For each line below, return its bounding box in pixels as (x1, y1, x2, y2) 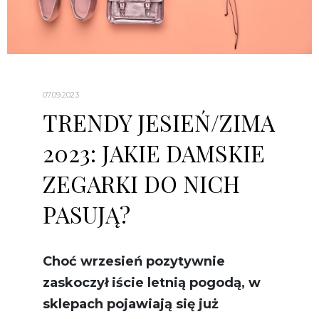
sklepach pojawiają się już (43, 296, 219, 313)
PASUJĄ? (43, 199, 130, 230)
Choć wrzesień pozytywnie (43, 253, 225, 270)
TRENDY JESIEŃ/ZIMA (43, 107, 275, 138)
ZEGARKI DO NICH (43, 168, 240, 199)
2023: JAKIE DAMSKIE (43, 137, 265, 169)
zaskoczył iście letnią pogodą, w (43, 275, 261, 291)
